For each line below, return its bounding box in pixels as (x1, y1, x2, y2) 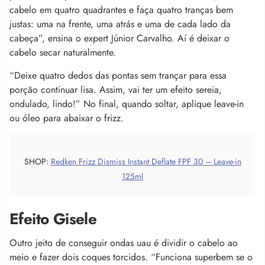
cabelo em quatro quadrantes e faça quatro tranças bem (9, 2, 233, 17)
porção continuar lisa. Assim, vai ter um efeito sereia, (9, 82, 222, 96)
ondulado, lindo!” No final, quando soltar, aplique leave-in (9, 96, 244, 111)
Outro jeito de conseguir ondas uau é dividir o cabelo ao (9, 235, 238, 250)
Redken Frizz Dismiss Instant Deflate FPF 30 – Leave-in (50, 155, 241, 167)
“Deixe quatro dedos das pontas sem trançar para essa (9, 68, 227, 82)
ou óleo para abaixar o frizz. (9, 111, 124, 125)
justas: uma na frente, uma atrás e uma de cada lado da (9, 17, 231, 31)
